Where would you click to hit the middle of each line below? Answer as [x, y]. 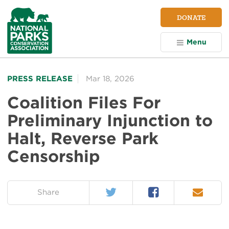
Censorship [54, 156]
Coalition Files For [84, 102]
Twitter [117, 189]
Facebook [165, 189]
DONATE [191, 17]
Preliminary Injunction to [110, 120]
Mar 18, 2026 [110, 78]
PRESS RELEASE [40, 78]
